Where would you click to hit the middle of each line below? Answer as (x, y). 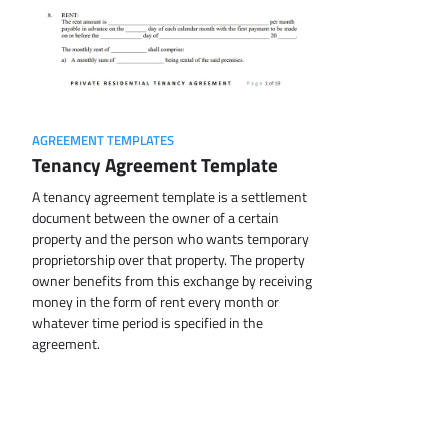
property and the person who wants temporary (170, 239)
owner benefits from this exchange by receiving (172, 281)
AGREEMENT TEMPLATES (103, 141)
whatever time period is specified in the (147, 323)
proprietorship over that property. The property (168, 260)
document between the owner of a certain (155, 218)
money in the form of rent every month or (155, 302)
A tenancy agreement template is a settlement (169, 197)
